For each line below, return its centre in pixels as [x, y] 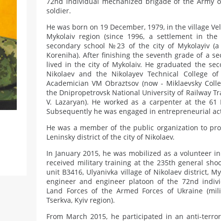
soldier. [59, 11]
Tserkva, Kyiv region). [81, 200]
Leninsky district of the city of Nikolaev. [110, 137]
